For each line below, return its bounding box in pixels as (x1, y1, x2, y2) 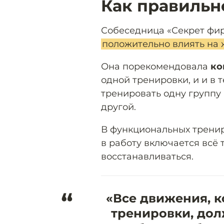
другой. (101, 101, 136, 113)
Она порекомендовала (101, 61, 210, 72)
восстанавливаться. (101, 151, 193, 162)
